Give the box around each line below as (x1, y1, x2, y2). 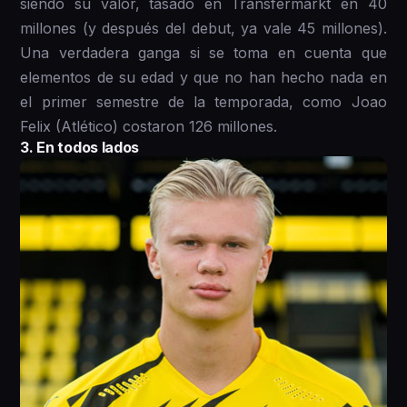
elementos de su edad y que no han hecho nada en (20, 67, 387, 86)
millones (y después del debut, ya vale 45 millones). (20, 18, 387, 37)
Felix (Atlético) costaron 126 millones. (20, 116, 278, 135)
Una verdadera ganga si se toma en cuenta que (20, 43, 387, 62)
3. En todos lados (20, 137, 139, 156)
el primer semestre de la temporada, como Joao (20, 92, 387, 111)
